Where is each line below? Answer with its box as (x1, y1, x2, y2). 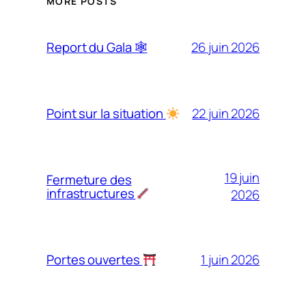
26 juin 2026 (191, 38, 260, 56)
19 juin (224, 169, 260, 187)
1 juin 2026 (201, 250, 260, 268)
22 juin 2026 (192, 104, 260, 122)
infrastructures (46, 184, 136, 203)
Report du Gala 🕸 (46, 38, 148, 57)
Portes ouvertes (46, 251, 143, 269)
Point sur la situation (46, 105, 166, 123)
